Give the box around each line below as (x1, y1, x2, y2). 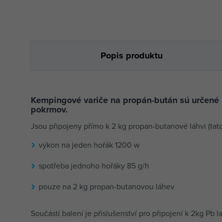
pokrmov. (31, 104, 68, 115)
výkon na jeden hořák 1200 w (39, 140, 140, 150)
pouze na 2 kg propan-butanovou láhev (39, 182, 174, 192)
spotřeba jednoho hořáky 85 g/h (39, 161, 149, 171)
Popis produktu (100, 50, 163, 61)
